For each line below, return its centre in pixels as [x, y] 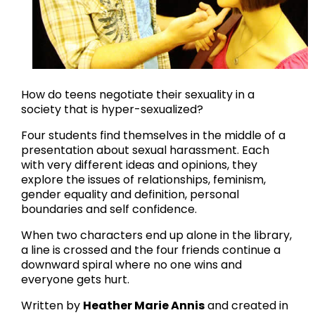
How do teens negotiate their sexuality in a [138, 95]
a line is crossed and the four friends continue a [151, 250]
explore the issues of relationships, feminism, [143, 180]
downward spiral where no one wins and [131, 265]
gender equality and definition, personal [130, 195]
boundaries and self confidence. [109, 210]
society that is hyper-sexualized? [112, 110]
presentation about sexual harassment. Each [145, 150]
